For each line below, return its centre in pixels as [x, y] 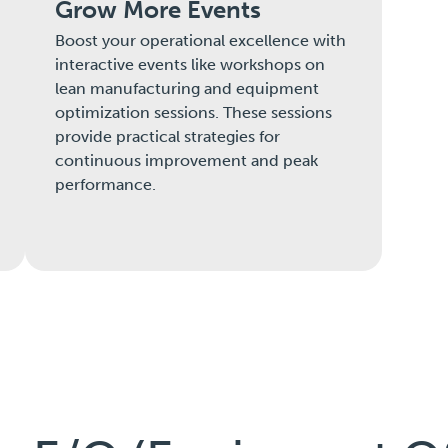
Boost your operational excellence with [201, 41]
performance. [106, 185]
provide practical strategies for [168, 137]
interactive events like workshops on [190, 65]
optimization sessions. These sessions [194, 113]
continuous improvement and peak [187, 161]
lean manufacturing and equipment [187, 89]
